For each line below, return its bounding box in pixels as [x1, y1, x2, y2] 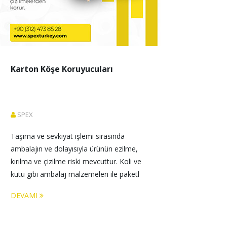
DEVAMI [11, 191, 40, 200]
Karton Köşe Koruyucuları [11, 63, 113, 74]
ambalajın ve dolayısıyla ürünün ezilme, [11, 144, 140, 154]
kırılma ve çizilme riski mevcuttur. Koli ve [11, 157, 143, 166]
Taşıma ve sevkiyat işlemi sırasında [11, 131, 127, 141]
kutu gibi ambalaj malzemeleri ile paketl [11, 169, 139, 179]
